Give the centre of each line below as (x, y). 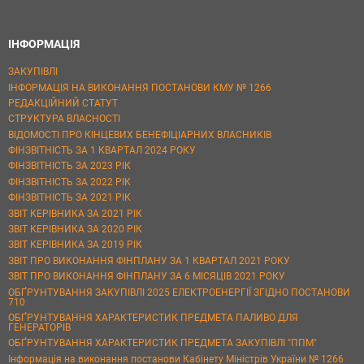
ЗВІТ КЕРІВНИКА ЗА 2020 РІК (75, 230)
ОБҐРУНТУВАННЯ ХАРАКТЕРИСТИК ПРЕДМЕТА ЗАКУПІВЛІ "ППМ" (162, 343)
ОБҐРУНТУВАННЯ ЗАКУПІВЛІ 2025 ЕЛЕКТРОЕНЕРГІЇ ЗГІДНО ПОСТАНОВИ (179, 292)
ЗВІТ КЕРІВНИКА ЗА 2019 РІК (75, 245)
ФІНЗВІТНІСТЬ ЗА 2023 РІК (69, 166)
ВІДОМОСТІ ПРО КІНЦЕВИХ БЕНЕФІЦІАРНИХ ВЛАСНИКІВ (140, 134)
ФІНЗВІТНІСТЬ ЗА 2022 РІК (69, 182)
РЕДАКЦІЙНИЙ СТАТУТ (63, 103)
